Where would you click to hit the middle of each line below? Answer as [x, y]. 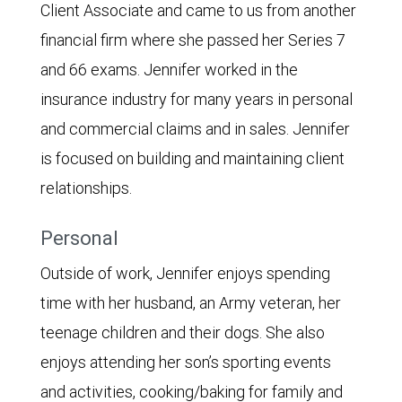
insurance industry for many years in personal [197, 99]
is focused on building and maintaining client [192, 158]
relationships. [86, 188]
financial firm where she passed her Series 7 [193, 40]
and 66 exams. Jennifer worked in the [169, 70]
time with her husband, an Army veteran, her [191, 303]
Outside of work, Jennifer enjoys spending [185, 273]
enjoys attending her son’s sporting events [186, 362]
